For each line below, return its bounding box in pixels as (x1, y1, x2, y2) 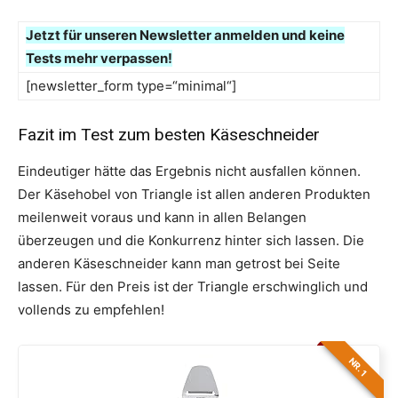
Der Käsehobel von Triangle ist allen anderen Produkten (18, 186, 370, 203)
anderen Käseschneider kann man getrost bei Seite (18, 255, 340, 273)
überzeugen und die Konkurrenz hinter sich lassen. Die (18, 232, 364, 250)
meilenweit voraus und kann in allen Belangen (18, 209, 306, 227)
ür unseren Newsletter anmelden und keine (68, 27, 345, 44)
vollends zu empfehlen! (18, 301, 164, 319)
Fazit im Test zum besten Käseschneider (18, 124, 320, 146)
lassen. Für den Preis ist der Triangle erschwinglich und (18, 278, 368, 296)
